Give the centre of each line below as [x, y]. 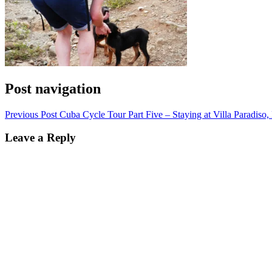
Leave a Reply [40, 138]
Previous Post [31, 114]
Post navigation [53, 88]
